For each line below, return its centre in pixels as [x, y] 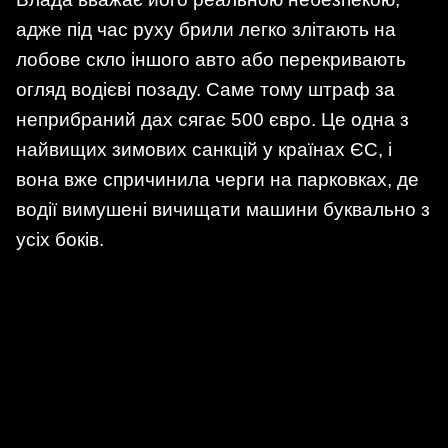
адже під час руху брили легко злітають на [206, 29]
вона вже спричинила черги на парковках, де [217, 179]
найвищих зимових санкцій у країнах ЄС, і [204, 149]
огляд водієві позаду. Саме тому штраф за [205, 89]
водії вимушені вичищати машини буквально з [223, 209]
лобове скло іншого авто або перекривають [211, 59]
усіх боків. [60, 239]
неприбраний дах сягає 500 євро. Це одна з [212, 119]
